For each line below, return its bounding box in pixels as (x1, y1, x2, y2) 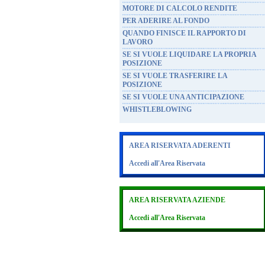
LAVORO (122, 38, 153, 46)
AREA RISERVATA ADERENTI (129, 141, 231, 150)
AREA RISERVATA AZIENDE (129, 196, 225, 204)
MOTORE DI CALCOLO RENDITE (122, 4, 237, 12)
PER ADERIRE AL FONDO (122, 17, 209, 25)
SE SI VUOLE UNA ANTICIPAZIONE (122, 93, 244, 101)
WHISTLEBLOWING (122, 105, 192, 114)
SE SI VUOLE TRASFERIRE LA (122, 72, 227, 80)
